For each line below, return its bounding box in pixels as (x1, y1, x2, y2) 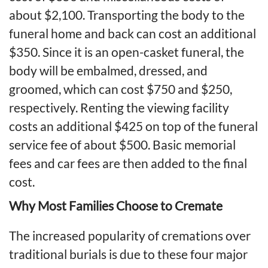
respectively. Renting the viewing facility (9, 99, 229, 115)
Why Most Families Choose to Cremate (9, 197, 223, 213)
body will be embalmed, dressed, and (9, 62, 208, 78)
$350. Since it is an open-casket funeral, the (9, 44, 244, 59)
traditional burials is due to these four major (9, 246, 248, 261)
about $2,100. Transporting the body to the (9, 7, 245, 22)
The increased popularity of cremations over (9, 227, 251, 243)
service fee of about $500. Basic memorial (9, 136, 236, 152)
